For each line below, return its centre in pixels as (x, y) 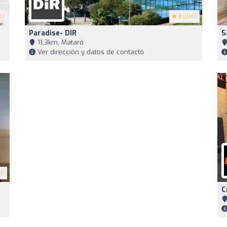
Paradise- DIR (53, 33)
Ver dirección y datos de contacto (90, 52)
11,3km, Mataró (60, 42)
